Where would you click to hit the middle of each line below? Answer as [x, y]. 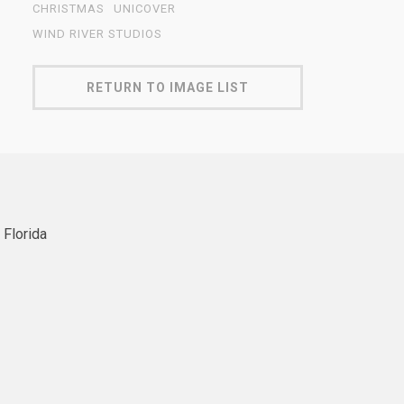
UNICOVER [145, 9]
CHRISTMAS [69, 9]
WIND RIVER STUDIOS [97, 34]
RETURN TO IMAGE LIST [168, 87]
